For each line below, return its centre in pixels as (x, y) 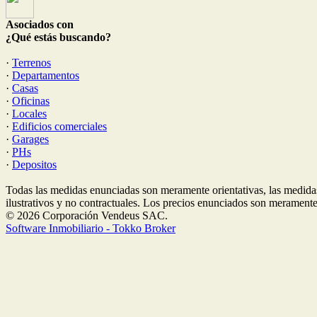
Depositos (34, 165)
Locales (29, 114)
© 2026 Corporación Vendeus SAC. (87, 215)
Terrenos (31, 63)
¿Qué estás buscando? (58, 37)
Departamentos (46, 75)
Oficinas (31, 101)
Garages (30, 139)
